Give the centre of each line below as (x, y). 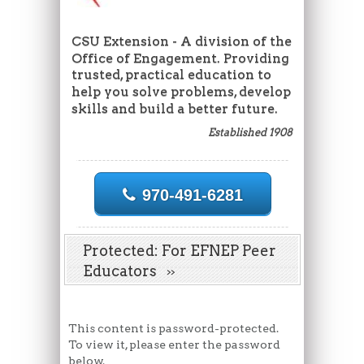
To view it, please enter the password (174, 345)
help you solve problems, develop (181, 92)
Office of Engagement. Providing (180, 58)
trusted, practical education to (171, 75)
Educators (125, 271)
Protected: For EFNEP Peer (180, 251)
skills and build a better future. (174, 109)
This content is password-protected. (173, 329)
